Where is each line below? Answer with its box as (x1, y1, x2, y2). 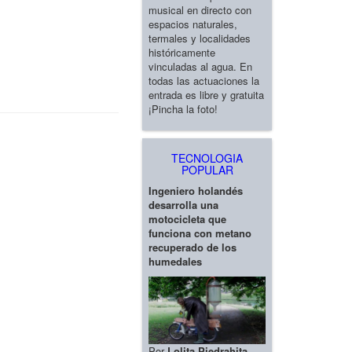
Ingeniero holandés (148, 182, 243, 198)
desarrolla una (148, 196, 218, 212)
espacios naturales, (148, 16, 237, 31)
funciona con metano (148, 225, 251, 240)
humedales (148, 253, 202, 269)
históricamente (148, 44, 215, 60)
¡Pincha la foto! (148, 101, 218, 116)
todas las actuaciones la (148, 72, 259, 88)
